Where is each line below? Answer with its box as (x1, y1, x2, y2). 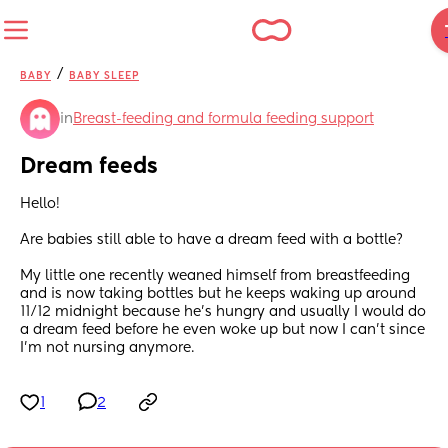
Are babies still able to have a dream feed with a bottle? (20, 233, 407, 248)
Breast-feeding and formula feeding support (73, 112, 374, 126)
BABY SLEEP (69, 71, 139, 81)
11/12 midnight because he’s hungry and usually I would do (20, 305, 426, 320)
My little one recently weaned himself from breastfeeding (20, 269, 410, 284)
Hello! (20, 197, 64, 212)
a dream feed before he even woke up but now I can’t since (20, 323, 425, 338)
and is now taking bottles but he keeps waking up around (20, 287, 416, 302)
